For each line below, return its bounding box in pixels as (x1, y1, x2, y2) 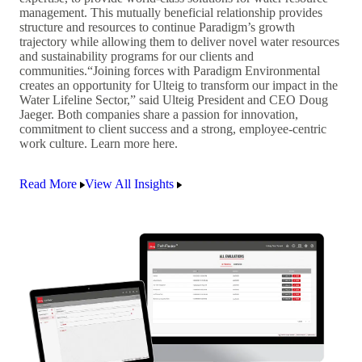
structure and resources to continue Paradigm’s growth (19, 19, 295, 34)
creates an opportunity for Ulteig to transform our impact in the (19, 78, 338, 92)
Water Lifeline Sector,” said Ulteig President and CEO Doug (19, 92, 328, 107)
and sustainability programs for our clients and (19, 48, 254, 63)
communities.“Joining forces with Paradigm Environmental (19, 63, 320, 78)
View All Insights (85, 176, 174, 191)
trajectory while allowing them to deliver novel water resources (19, 34, 339, 48)
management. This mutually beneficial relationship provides (19, 5, 322, 19)
